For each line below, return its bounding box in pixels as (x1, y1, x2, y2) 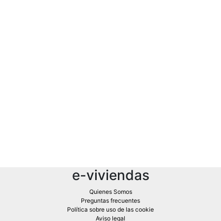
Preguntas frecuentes (81, 196, 140, 204)
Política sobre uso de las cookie (67, 205, 154, 213)
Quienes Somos (89, 187, 132, 195)
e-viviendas (72, 166, 149, 184)
